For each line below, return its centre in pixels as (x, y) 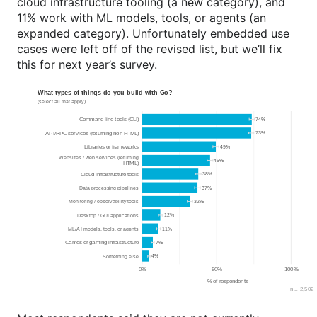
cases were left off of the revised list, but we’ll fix (150, 49)
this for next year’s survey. (87, 65)
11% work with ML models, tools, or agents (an (142, 18)
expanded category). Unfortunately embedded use (153, 34)
